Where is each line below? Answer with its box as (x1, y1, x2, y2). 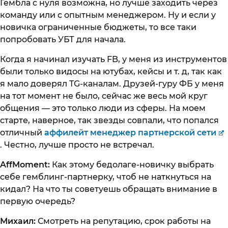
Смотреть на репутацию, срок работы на (38, 216, 211, 226)
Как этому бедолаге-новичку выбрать (52, 160, 214, 170)
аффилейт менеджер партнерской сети (44, 128, 216, 138)
